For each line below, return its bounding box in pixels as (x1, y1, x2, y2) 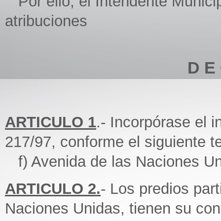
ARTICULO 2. (5, 180, 101, 197)
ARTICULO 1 (5, 113, 96, 131)
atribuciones (5, 12, 87, 30)
